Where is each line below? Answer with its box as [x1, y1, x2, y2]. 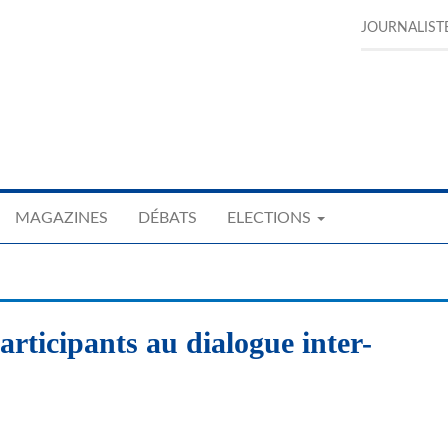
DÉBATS [138, 210, 197, 226]
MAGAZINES [15, 210, 108, 226]
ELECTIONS [227, 210, 315, 226]
